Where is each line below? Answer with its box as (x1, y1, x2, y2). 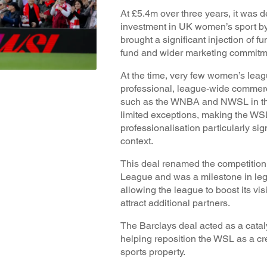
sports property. (120, 246, 185, 257)
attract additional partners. (120, 197, 232, 209)
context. (120, 135, 153, 147)
